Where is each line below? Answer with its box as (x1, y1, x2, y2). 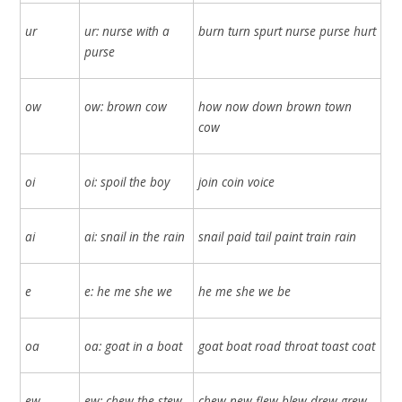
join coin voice (198, 172, 275, 190)
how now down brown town (198, 97, 353, 115)
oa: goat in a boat (84, 336, 183, 354)
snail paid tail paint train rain (198, 227, 357, 245)
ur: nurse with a (84, 22, 170, 39)
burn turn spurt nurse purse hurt (198, 22, 377, 39)
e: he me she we (84, 282, 173, 300)
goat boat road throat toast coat (198, 336, 376, 354)
